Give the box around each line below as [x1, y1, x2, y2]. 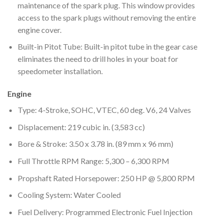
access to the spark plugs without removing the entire [17, 12, 196, 22]
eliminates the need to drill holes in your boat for [17, 54, 178, 64]
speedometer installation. [17, 66, 103, 76]
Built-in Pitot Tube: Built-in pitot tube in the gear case [17, 42, 197, 52]
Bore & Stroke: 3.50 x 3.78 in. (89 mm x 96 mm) [17, 139, 173, 149]
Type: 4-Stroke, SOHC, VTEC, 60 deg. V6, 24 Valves [17, 105, 191, 115]
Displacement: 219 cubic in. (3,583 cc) [17, 122, 145, 132]
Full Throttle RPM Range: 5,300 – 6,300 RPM [17, 156, 169, 165]
